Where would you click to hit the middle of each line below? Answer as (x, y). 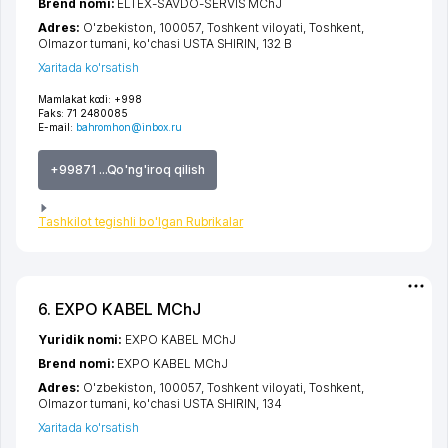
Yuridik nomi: (82, 340)
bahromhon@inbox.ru (128, 126)
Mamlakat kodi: (75, 98)
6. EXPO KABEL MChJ (120, 309)
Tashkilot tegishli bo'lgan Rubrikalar (141, 222)
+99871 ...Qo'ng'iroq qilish (127, 169)
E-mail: (57, 126)
